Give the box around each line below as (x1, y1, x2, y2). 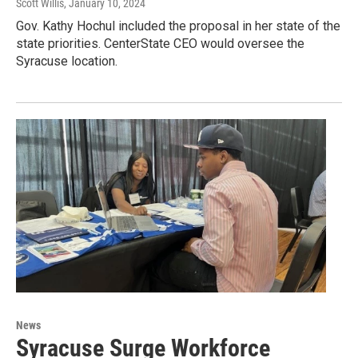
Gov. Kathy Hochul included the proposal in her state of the (16, 18, 340, 34)
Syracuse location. (16, 54, 117, 70)
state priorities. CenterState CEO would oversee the (16, 36, 304, 52)
